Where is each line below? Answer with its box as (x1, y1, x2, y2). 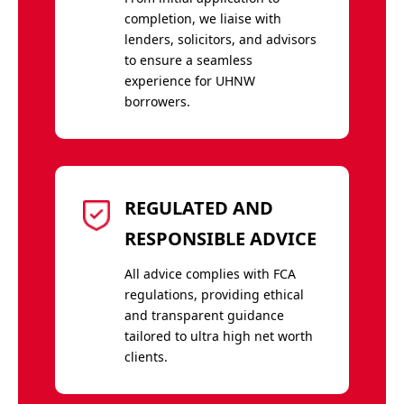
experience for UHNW (124, 71, 255, 89)
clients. (124, 347, 168, 365)
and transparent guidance (124, 306, 284, 324)
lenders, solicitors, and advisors (124, 30, 317, 48)
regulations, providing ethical (124, 285, 304, 303)
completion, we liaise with (124, 9, 281, 27)
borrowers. (124, 92, 190, 110)
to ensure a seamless (124, 50, 252, 69)
